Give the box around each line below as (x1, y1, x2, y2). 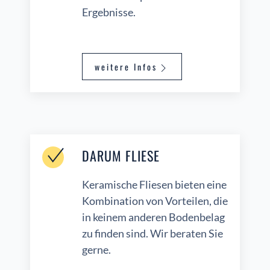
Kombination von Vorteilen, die (82, 194, 228, 208)
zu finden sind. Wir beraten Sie (82, 227, 223, 240)
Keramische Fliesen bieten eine (82, 178, 227, 192)
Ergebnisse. (82, 5, 136, 19)
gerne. (82, 243, 111, 257)
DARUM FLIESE (82, 146, 160, 166)
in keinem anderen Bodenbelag (82, 210, 225, 224)
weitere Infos (95, 60, 157, 74)
